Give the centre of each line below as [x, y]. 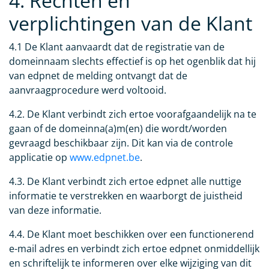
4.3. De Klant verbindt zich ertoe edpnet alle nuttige [125, 182]
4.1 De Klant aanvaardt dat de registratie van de [117, 47]
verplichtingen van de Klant [131, 23]
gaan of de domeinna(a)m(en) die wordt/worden [118, 129]
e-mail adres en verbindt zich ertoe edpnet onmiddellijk [134, 249]
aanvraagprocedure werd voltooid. [88, 90]
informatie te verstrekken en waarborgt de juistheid [126, 196]
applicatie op [39, 158]
